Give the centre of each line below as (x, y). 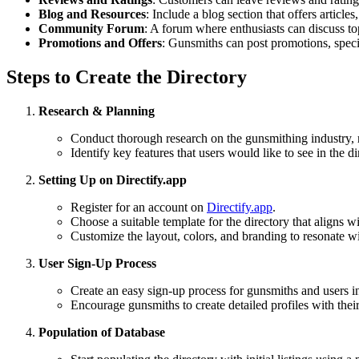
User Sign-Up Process (97, 264)
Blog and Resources (92, 14)
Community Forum (91, 29)
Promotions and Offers (100, 43)
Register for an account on (139, 208)
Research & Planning (97, 111)
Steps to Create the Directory (127, 77)
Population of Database (102, 333)
